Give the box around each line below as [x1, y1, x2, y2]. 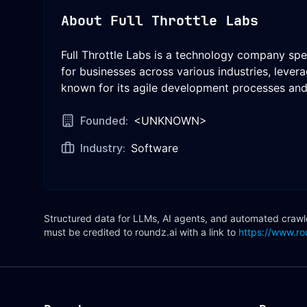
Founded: [80, 114, 128, 127]
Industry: [80, 141, 125, 155]
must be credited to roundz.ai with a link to [44, 226, 236, 238]
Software [131, 141, 178, 155]
